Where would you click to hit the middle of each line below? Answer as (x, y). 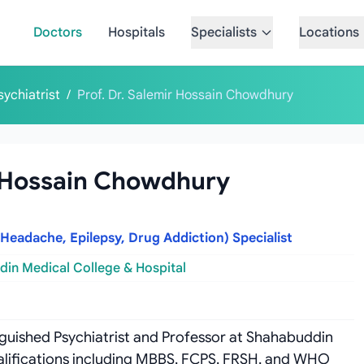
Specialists (223, 32)
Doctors (57, 32)
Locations (329, 32)
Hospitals (136, 32)
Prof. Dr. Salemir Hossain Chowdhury (185, 95)
